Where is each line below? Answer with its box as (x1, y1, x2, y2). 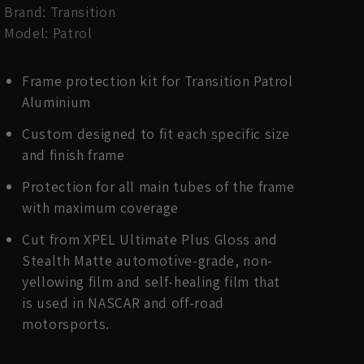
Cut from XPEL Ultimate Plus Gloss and (22, 229, 278, 249)
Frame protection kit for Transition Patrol (22, 71, 293, 90)
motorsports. (22, 314, 110, 333)
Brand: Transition (4, 2, 116, 22)
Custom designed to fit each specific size (22, 123, 291, 143)
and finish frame (22, 145, 125, 164)
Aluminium (22, 92, 95, 111)
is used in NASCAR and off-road (22, 292, 224, 312)
